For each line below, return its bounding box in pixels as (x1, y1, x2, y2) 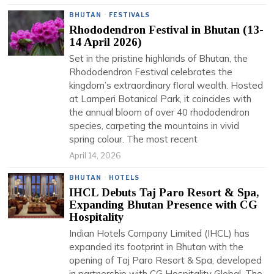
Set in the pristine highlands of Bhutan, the (69, 53, 248, 64)
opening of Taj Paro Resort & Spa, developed (69, 254, 262, 266)
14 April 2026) (69, 35, 143, 48)
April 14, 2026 (69, 150, 122, 160)
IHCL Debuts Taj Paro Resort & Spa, (69, 186, 259, 199)
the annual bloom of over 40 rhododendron (69, 106, 250, 118)
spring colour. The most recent (69, 133, 198, 145)
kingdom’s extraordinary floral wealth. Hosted (69, 80, 264, 91)
